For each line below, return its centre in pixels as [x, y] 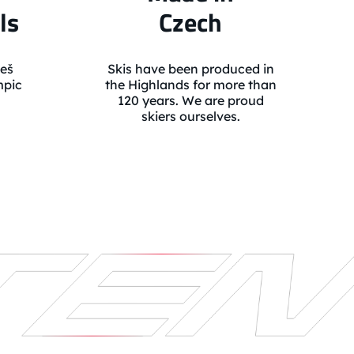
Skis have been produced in [190, 69]
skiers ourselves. [190, 117]
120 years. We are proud [190, 101]
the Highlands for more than [190, 85]
